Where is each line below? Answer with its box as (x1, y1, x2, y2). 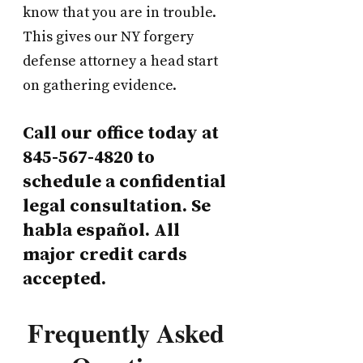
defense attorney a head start (23, 52, 218, 71)
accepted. (23, 268, 106, 291)
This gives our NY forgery (23, 28, 194, 47)
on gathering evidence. (23, 76, 177, 96)
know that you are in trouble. (23, 3, 216, 23)
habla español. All (23, 220, 180, 242)
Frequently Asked (27, 313, 224, 352)
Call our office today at (23, 122, 219, 145)
